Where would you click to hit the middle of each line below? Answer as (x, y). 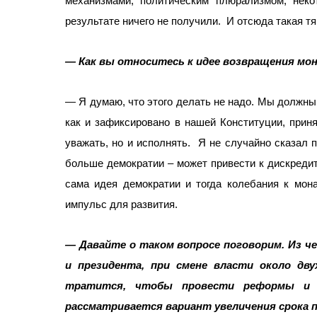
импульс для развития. (121, 204)
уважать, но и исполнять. (128, 143)
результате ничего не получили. (143, 21)
